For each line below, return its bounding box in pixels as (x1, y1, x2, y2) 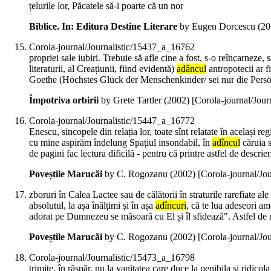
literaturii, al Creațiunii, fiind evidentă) (29, 64, 177, 74)
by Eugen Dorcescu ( (177, 21, 261, 32)
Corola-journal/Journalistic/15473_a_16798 (29, 252, 195, 263)
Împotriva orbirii (29, 95, 99, 106)
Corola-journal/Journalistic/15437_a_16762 (29, 42, 195, 53)
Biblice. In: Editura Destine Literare (29, 21, 177, 32)
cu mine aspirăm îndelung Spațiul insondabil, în (29, 137, 212, 148)
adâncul (177, 64, 206, 74)
